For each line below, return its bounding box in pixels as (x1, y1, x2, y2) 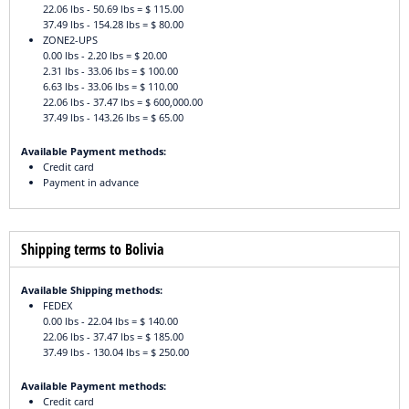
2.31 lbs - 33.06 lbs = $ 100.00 (43, 64, 178, 79)
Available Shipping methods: (21, 283, 163, 298)
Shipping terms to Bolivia (21, 239, 163, 260)
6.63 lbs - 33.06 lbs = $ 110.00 (43, 79, 178, 94)
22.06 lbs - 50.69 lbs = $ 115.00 (43, 2, 184, 16)
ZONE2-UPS (43, 33, 98, 47)
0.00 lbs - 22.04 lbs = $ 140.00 (43, 314, 178, 329)
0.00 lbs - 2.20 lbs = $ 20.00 (43, 48, 167, 63)
